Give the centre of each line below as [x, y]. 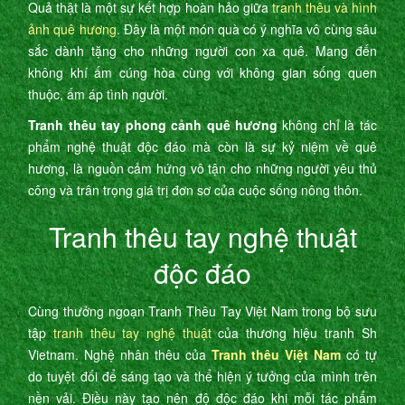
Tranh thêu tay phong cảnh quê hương [153, 125]
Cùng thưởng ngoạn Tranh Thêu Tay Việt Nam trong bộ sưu [202, 311]
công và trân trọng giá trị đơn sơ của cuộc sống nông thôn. [196, 190]
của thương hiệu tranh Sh [294, 333]
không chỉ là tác [327, 125]
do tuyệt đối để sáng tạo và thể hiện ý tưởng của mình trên [202, 377]
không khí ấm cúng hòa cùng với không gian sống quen [202, 73]
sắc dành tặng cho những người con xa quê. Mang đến [202, 51]
